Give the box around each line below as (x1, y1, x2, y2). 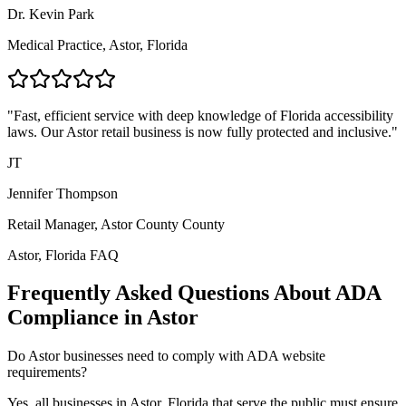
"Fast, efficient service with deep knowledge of (7, 107, 280, 123)
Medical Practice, (7, 36, 109, 53)
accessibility (321, 107, 393, 123)
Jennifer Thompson (7, 185, 118, 201)
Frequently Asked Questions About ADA (7, 281, 381, 305)
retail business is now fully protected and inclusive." (98, 123, 398, 140)
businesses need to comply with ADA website (60, 348, 325, 364)
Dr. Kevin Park (7, 5, 94, 22)
